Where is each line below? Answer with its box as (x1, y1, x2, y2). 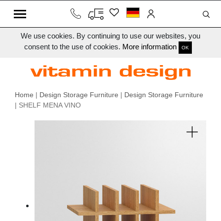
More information (122, 42, 177, 51)
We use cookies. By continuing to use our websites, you (21, 32, 200, 40)
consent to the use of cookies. (24, 42, 122, 51)
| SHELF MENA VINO (15, 101, 81, 110)
